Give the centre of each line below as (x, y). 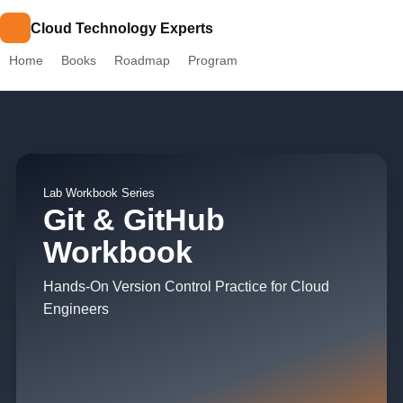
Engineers (76, 309)
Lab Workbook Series (99, 193)
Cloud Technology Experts (122, 28)
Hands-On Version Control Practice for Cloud (186, 287)
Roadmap (142, 60)
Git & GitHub (134, 219)
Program (213, 60)
